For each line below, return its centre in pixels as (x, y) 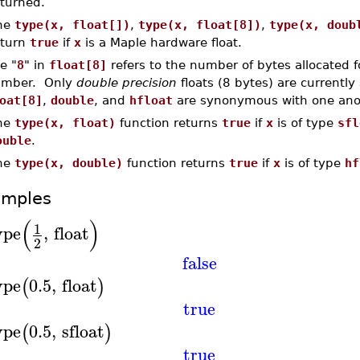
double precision (126, 82)
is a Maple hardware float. (161, 42)
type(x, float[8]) (199, 25)
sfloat (83, 331)
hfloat (151, 100)
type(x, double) (68, 163)
